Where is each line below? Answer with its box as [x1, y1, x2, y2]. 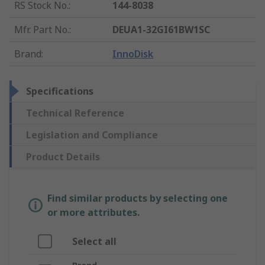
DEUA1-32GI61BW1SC [112, 23, 211, 37]
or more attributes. [47, 206, 140, 219]
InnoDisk [112, 47, 154, 61]
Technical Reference [26, 106, 124, 120]
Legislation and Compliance [26, 128, 158, 142]
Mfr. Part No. [14, 23, 69, 37]
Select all [72, 235, 117, 248]
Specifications [26, 85, 93, 98]
